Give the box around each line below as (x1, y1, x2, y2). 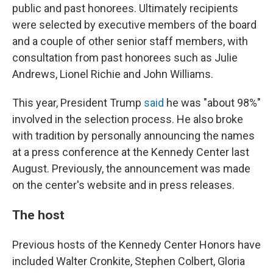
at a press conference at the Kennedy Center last (12, 145, 249, 158)
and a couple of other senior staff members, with (12, 34, 248, 48)
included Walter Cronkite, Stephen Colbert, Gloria (12, 254, 245, 268)
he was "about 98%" (164, 96, 261, 109)
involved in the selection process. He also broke (12, 112, 243, 126)
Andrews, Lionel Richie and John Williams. (12, 67, 213, 80)
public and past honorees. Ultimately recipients (12, 1, 238, 15)
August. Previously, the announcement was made (12, 161, 250, 175)
